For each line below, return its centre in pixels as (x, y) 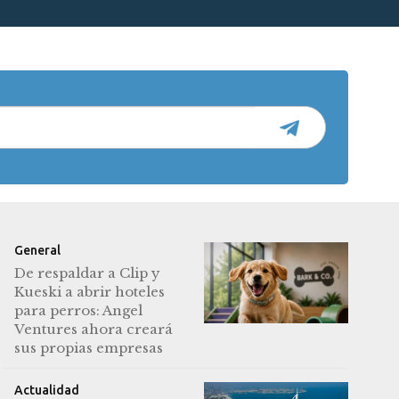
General (37, 251)
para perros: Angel (78, 311)
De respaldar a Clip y (87, 273)
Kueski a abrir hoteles (89, 292)
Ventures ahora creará (93, 330)
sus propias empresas (88, 348)
